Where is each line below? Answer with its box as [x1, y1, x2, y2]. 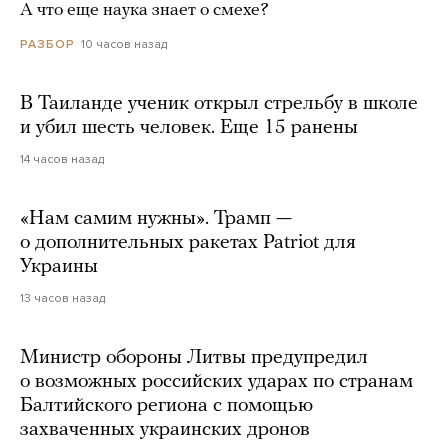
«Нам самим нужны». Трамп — [20, 209, 292, 230]
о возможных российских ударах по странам [20, 372, 413, 393]
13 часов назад [20, 291, 105, 306]
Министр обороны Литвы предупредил [20, 348, 368, 369]
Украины [20, 257, 98, 278]
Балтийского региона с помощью [20, 396, 313, 417]
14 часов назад [20, 152, 104, 167]
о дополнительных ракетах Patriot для [20, 233, 356, 254]
